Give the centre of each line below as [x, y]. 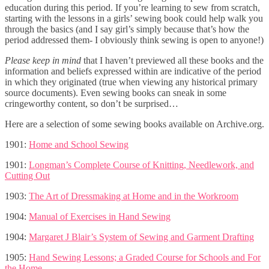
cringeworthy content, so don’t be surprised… [92, 103]
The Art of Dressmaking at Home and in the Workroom [134, 196]
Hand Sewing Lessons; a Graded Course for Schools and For [145, 257]
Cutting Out [27, 175]
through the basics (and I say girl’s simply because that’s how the [127, 29]
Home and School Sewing [79, 144]
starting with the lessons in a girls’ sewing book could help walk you [134, 18]
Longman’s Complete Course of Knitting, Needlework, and [141, 165]
